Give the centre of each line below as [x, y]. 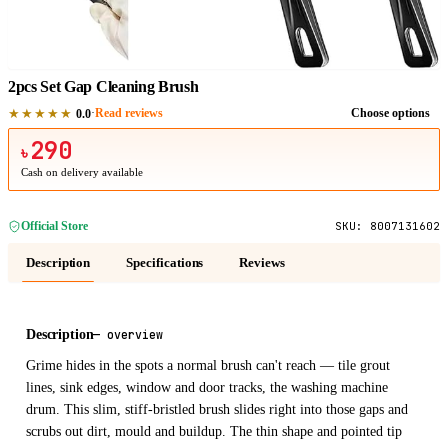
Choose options [390, 113]
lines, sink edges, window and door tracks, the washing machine [207, 388]
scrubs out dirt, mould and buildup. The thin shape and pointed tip [214, 432]
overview [135, 335]
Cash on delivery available [82, 173]
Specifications [165, 263]
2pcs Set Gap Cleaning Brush [103, 87]
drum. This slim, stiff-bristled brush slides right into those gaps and [217, 410]
